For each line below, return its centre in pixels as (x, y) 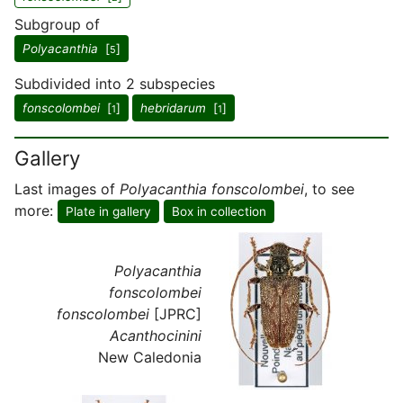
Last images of (67, 189)
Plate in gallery (108, 211)
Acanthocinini (156, 335)
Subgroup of (57, 24)
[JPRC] (175, 313)
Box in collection (219, 211)
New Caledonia (150, 357)
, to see (329, 189)
